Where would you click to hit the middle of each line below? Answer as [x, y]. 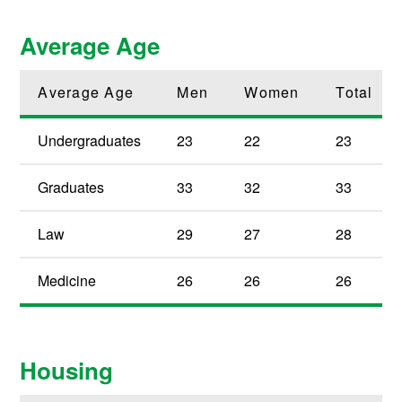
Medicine [67, 281]
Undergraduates [90, 141]
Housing [67, 371]
